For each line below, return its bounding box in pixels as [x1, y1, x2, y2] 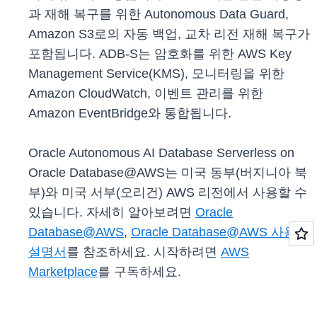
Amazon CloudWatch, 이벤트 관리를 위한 [28, 86, 263, 101]
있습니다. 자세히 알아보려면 [28, 205, 195, 220]
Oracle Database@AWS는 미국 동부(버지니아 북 [28, 166, 307, 180]
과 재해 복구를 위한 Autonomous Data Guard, [28, 7, 289, 22]
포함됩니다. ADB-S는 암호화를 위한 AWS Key [28, 47, 292, 62]
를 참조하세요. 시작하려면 [67, 245, 221, 260]
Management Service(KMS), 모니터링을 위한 [28, 67, 284, 81]
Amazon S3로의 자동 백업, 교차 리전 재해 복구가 [28, 27, 310, 42]
